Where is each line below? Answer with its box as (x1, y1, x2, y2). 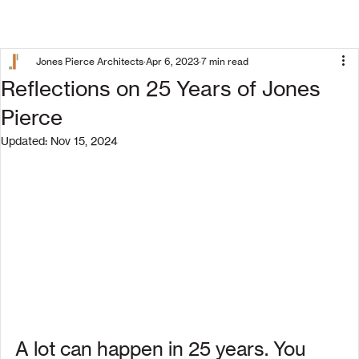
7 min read (201, 55, 248, 67)
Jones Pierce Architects (36, 55, 143, 67)
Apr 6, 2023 (146, 55, 199, 67)
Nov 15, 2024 (50, 134, 118, 147)
